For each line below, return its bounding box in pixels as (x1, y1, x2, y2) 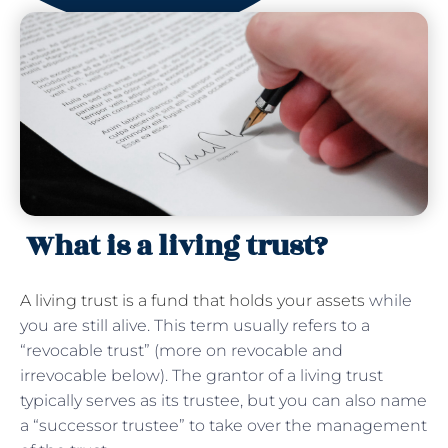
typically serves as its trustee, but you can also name (20, 390, 427, 410)
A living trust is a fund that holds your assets (20, 290, 365, 310)
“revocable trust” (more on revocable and (20, 340, 343, 360)
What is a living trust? (26, 224, 328, 268)
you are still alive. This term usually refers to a (20, 315, 370, 335)
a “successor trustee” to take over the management (20, 415, 427, 435)
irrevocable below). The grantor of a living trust (20, 365, 383, 385)
